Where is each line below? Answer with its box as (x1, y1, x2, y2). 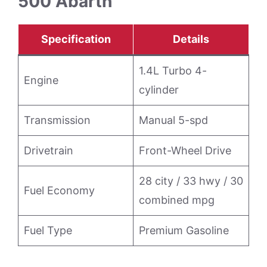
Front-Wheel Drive (139, 144, 231, 157)
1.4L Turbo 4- (139, 64, 207, 77)
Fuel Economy (24, 184, 95, 197)
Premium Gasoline (139, 224, 229, 237)
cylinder (139, 83, 179, 96)
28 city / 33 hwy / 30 (139, 175, 243, 187)
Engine (24, 74, 58, 86)
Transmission (24, 114, 91, 126)
